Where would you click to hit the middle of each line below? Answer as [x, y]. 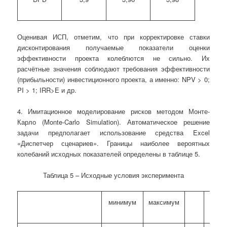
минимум [123, 202]
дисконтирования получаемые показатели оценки [113, 47]
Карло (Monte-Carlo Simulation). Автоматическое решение [113, 122]
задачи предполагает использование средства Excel [113, 132]
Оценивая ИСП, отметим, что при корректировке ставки [113, 36]
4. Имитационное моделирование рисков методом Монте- [113, 111]
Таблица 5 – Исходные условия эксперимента [113, 175]
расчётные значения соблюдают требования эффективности [113, 68]
